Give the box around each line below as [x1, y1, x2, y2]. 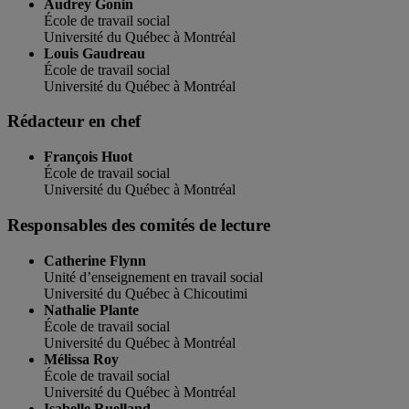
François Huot [44, 149, 132, 165]
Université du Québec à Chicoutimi [44, 285, 247, 301]
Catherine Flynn [44, 252, 146, 268]
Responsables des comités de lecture [7, 215, 270, 235]
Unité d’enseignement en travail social [44, 268, 263, 285]
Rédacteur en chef [7, 111, 141, 131]
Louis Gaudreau [44, 45, 145, 61]
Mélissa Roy [44, 351, 119, 367]
